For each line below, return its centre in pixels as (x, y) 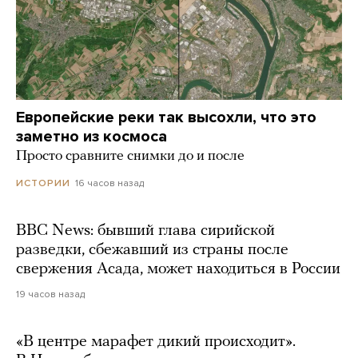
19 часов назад (50, 294)
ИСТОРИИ (43, 183)
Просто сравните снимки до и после (130, 156)
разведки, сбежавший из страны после (152, 250)
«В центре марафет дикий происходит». (156, 342)
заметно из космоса (91, 136)
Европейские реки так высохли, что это (166, 117)
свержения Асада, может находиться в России (178, 269)
